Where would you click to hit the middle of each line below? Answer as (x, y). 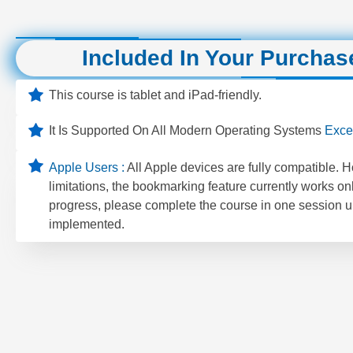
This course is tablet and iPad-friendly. (155, 95)
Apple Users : (87, 167)
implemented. (86, 224)
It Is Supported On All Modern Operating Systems (186, 130)
